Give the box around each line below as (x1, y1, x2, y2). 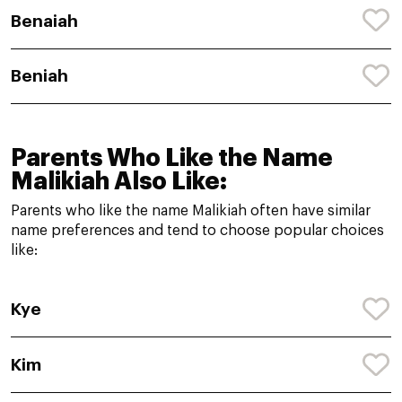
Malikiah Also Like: (11, 170, 227, 195)
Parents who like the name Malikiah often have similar (11, 204, 371, 219)
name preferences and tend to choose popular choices (11, 223, 384, 239)
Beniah (11, 67, 68, 85)
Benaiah (11, 12, 78, 30)
